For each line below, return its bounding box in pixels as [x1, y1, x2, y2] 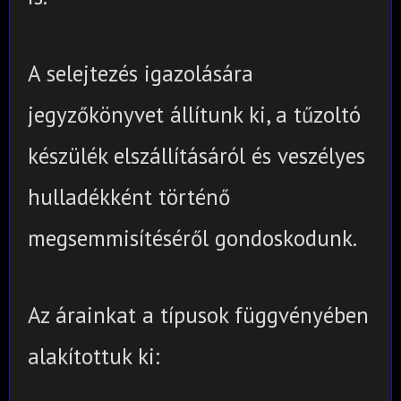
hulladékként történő [28, 182, 230, 211]
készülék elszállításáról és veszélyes [28, 141, 365, 170]
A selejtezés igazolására [28, 58, 253, 88]
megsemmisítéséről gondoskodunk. [28, 223, 357, 252]
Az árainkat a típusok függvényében [28, 300, 369, 329]
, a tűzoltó [266, 99, 361, 129]
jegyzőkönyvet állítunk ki [28, 99, 266, 129]
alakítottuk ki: [28, 341, 159, 371]
